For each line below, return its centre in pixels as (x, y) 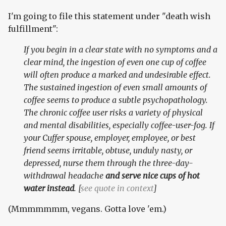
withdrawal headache (65, 176)
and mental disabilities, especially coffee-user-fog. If (119, 125)
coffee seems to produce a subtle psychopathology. (116, 100)
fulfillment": (33, 29)
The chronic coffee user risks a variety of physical (114, 113)
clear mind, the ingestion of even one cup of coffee (115, 62)
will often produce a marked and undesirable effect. (118, 75)
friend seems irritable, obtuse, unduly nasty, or (108, 151)
